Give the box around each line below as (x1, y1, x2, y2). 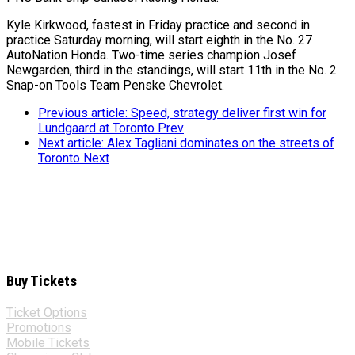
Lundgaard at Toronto (38, 120, 158, 136)
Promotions (6, 319, 71, 335)
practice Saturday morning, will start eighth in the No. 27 (6, 32, 312, 48)
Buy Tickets (6, 273, 77, 291)
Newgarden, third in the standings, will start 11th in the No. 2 (6, 63, 337, 78)
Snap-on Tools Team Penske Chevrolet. (6, 78, 224, 94)
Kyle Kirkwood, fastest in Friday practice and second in (6, 17, 310, 33)
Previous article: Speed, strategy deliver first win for (38, 105, 326, 121)
